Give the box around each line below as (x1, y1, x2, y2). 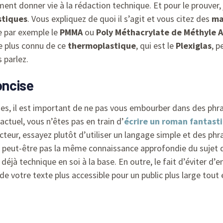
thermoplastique (68, 40, 136, 52)
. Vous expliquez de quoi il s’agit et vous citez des (27, 13, 212, 25)
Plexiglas (176, 40, 212, 52)
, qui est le (136, 40, 176, 52)
